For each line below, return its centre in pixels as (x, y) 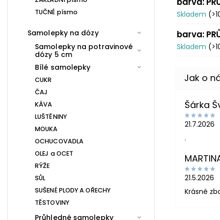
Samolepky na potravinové (84, 46)
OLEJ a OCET (54, 153)
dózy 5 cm (54, 54)
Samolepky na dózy (63, 33)
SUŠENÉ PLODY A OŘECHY (73, 190)
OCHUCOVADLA (59, 141)
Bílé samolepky (63, 67)
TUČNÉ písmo (56, 12)
